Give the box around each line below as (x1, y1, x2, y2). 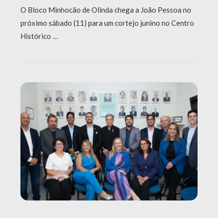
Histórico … (20, 32, 58, 41)
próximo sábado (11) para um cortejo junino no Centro (20, 18, 194, 28)
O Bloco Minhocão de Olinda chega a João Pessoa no (20, 5, 191, 15)
